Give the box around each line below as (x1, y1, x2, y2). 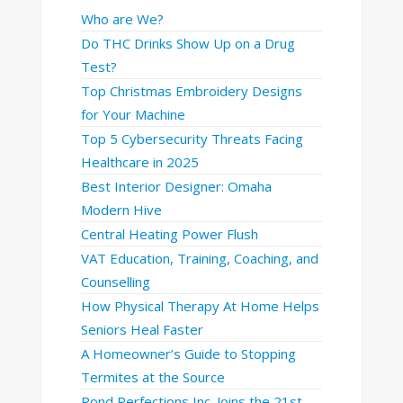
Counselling (80, 273, 150, 291)
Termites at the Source (80, 368, 225, 387)
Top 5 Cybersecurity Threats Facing (80, 130, 303, 148)
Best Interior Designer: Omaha (80, 177, 272, 196)
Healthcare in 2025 (80, 153, 199, 172)
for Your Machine (80, 105, 185, 124)
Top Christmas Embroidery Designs (80, 82, 302, 101)
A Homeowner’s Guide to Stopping (80, 345, 296, 363)
